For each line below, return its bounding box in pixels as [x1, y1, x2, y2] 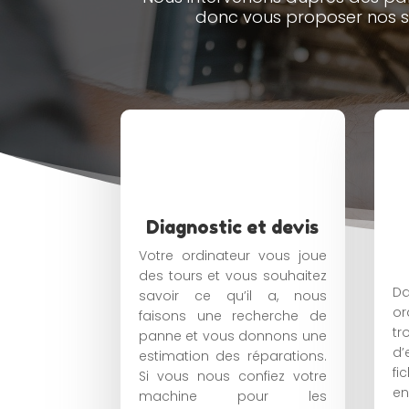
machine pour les [139, 386, 327, 405]
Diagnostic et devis [146, 215, 320, 238]
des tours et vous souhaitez [139, 266, 327, 285]
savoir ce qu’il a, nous [139, 286, 327, 305]
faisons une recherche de [139, 306, 327, 325]
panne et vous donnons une [139, 326, 327, 345]
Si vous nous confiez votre [139, 366, 327, 385]
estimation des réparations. [139, 346, 327, 365]
